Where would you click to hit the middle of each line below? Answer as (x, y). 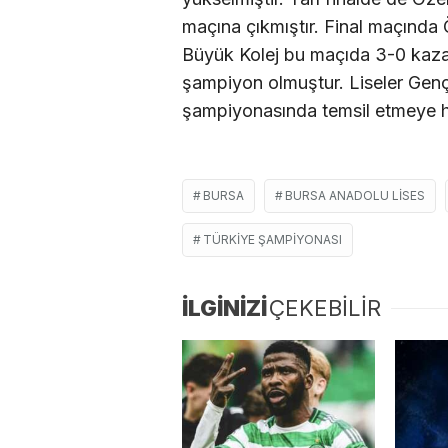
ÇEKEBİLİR (325, 307)
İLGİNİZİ (224, 307)
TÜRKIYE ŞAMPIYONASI (272, 239)
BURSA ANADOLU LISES (355, 195)
